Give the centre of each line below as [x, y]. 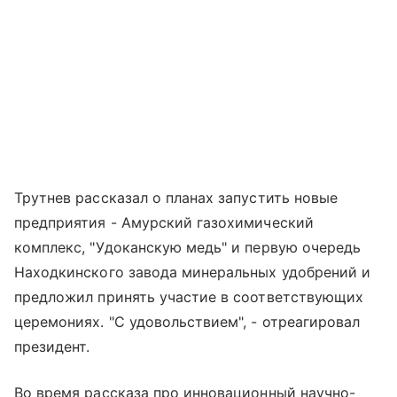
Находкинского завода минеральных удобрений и [193, 272]
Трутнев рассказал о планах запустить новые [176, 198]
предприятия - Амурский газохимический [164, 223]
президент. [52, 347]
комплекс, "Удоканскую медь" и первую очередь [188, 248]
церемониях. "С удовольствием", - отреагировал [187, 322]
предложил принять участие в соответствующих [189, 297]
